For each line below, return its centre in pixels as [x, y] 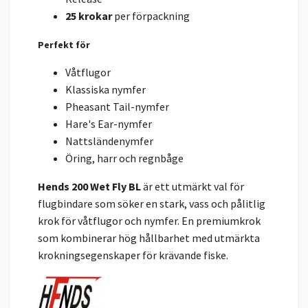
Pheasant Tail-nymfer [117, 106]
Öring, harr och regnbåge [124, 158]
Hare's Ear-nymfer [109, 123]
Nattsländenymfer [109, 141]
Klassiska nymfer [106, 89]
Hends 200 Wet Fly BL [89, 186]
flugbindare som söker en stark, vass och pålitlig [152, 203]
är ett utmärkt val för [192, 186]
